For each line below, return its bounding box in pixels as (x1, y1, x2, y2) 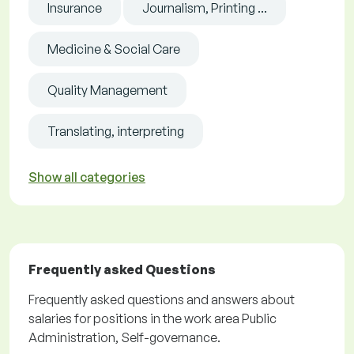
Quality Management (47, 82, 168, 99)
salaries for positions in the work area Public (28, 311, 277, 327)
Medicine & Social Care (47, 41, 180, 58)
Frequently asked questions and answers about (28, 292, 295, 308)
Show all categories (28, 169, 145, 186)
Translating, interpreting (47, 123, 184, 140)
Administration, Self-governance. (28, 330, 220, 346)
